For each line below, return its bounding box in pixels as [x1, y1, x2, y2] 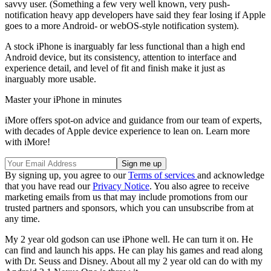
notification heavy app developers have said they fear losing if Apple [5, 9, 266, 20]
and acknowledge [197, 169, 264, 180]
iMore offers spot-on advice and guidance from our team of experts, [5, 114, 262, 125]
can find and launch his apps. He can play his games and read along [5, 244, 263, 255]
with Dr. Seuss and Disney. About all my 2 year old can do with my [5, 255, 263, 266]
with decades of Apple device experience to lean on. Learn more [5, 125, 250, 136]
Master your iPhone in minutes [5, 94, 122, 105]
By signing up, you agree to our [5, 169, 128, 180]
